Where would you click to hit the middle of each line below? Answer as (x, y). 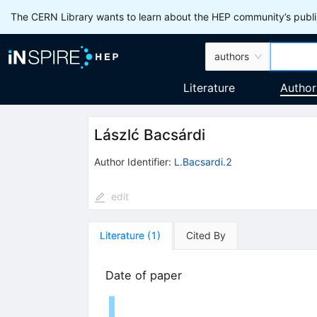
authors (232, 56)
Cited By (206, 235)
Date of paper (143, 275)
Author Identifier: (132, 161)
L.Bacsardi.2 (203, 161)
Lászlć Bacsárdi (149, 135)
